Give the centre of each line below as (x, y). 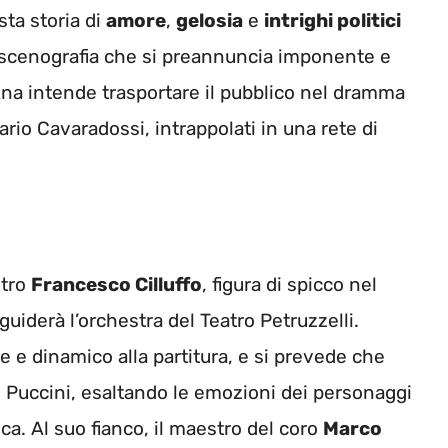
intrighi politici (332, 20)
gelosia (209, 20)
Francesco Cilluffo (116, 285)
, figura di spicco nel (289, 285)
